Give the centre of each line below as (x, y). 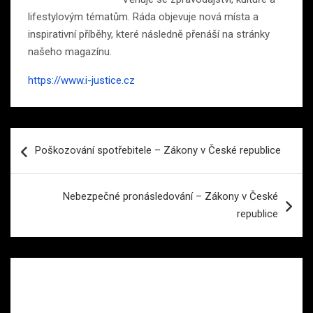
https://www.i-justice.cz (81, 81)
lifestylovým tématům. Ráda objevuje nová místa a (143, 17)
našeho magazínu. (70, 52)
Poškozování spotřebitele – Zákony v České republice (158, 151)
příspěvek (49, 183)
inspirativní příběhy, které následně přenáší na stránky (149, 35)
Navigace (47, 138)
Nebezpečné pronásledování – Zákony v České (170, 197)
